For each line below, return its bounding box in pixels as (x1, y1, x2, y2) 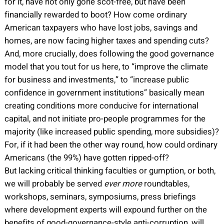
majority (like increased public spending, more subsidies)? (4, 125, 219, 138)
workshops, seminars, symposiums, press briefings (4, 190, 196, 203)
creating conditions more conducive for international (4, 99, 198, 112)
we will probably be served (4, 177, 104, 190)
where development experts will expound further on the (4, 203, 207, 216)
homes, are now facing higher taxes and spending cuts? (4, 34, 209, 47)
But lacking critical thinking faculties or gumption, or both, (4, 164, 215, 177)
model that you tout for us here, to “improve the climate (4, 60, 208, 73)
